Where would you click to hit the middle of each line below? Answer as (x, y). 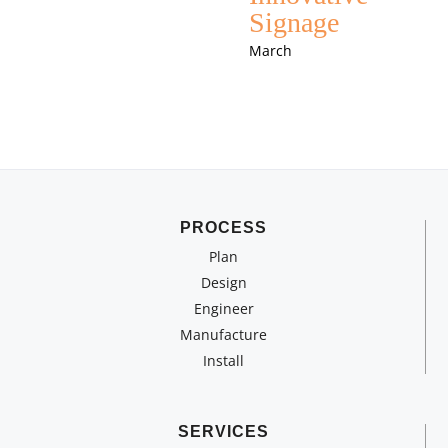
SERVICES (223, 431)
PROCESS (223, 227)
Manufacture (223, 334)
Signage (294, 22)
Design (223, 282)
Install (223, 360)
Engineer (223, 308)
